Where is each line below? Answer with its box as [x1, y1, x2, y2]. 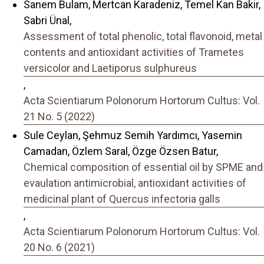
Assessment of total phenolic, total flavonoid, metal [24, 29, 262, 42]
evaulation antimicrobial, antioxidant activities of [24, 177, 246, 190]
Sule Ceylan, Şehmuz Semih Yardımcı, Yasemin [24, 129, 242, 142]
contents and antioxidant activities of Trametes [24, 45, 244, 58]
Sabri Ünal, [24, 14, 71, 27]
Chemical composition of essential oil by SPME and [24, 161, 263, 174]
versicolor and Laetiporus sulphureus [24, 61, 197, 74]
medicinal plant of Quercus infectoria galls [24, 193, 220, 206]
